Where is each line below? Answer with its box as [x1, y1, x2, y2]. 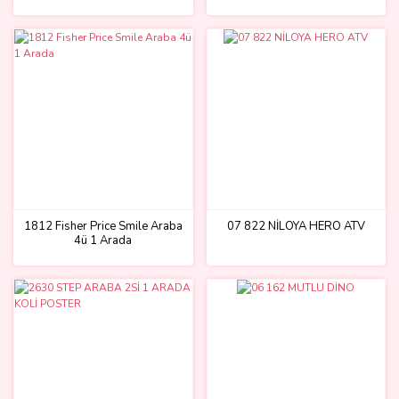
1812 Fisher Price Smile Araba [23, 217, 183, 234]
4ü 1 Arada [74, 232, 133, 248]
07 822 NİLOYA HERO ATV [226, 217, 365, 234]
